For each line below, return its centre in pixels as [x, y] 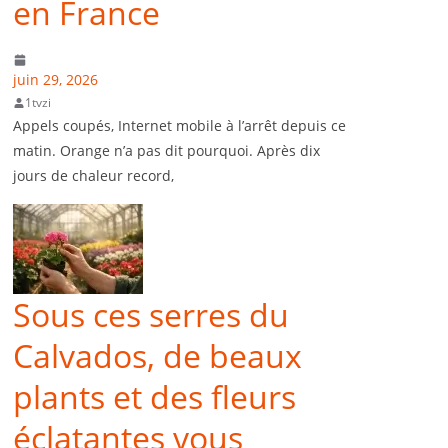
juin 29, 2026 [55, 80]
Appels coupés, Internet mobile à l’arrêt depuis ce [179, 126]
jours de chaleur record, [93, 176]
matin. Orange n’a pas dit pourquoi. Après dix [166, 151]
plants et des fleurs [154, 397]
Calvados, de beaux [157, 356]
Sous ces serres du [151, 315]
